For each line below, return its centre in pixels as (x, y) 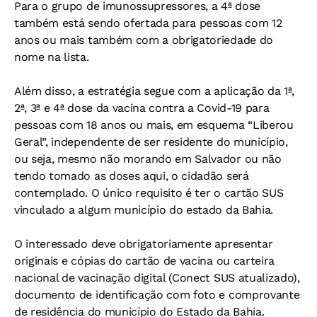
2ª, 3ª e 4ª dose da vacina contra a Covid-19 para (142, 108)
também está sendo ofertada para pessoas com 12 (148, 23)
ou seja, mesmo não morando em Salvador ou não (148, 159)
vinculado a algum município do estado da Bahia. (144, 210)
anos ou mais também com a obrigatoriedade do (144, 40)
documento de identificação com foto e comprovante (157, 295)
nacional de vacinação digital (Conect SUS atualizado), (157, 278)
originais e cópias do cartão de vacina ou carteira (144, 261)
